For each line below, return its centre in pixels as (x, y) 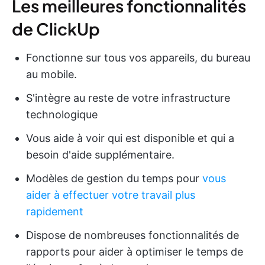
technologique (62, 114)
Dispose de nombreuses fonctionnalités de (132, 235)
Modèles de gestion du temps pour (114, 178)
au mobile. (51, 74)
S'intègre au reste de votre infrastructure (128, 98)
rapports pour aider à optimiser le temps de (135, 251)
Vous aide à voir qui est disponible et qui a (130, 138)
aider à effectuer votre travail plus (111, 195)
